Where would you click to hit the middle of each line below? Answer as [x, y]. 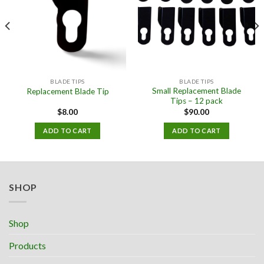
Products [27, 245]
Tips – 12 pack [197, 101]
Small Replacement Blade [197, 91]
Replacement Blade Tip [67, 92]
